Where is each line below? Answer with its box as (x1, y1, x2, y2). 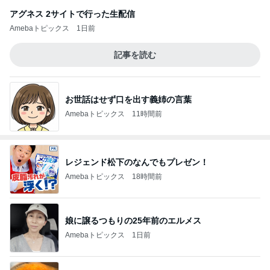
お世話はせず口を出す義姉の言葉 (65, 94, 192, 104)
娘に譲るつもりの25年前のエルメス (65, 215, 201, 225)
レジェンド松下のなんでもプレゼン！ (65, 157, 209, 167)
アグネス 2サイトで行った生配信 (10, 9, 135, 19)
